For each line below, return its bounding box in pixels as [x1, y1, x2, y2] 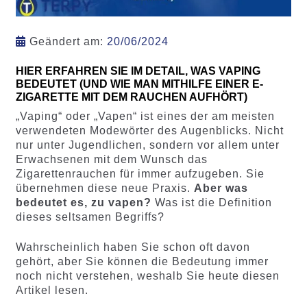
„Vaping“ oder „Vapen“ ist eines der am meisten [15, 110, 275, 123]
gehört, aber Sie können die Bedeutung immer [15, 256, 269, 267]
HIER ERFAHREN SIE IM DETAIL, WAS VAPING [15, 64, 260, 77]
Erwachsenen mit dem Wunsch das [15, 153, 208, 166]
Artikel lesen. [15, 284, 88, 296]
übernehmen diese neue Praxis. [15, 182, 194, 195]
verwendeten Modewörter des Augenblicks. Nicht [15, 125, 284, 137]
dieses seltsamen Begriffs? [15, 211, 164, 223]
